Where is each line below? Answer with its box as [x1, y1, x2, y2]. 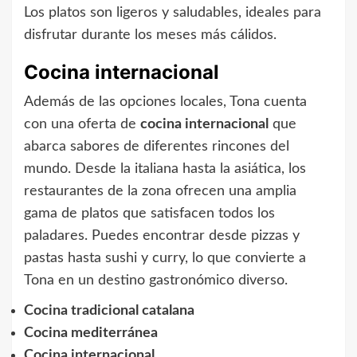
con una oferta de [24, 117, 140, 132]
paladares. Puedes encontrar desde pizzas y [24, 229, 300, 244]
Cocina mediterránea [24, 326, 158, 341]
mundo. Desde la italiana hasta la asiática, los [24, 162, 306, 177]
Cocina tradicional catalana [24, 304, 194, 319]
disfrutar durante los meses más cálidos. [24, 28, 277, 43]
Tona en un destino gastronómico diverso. [24, 273, 288, 288]
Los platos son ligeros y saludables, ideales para [24, 6, 321, 21]
